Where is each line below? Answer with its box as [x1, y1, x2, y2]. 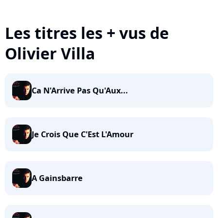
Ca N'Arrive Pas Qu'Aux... [32, 85, 128, 96]
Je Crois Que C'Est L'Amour [32, 129, 133, 140]
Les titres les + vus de [5, 22, 169, 43]
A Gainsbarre [32, 173, 83, 183]
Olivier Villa [5, 43, 95, 64]
